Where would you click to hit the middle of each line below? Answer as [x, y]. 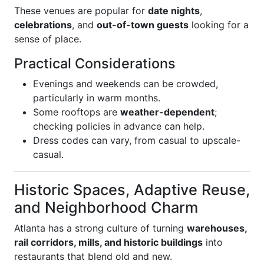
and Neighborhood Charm [106, 207]
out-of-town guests [143, 25]
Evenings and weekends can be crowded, [126, 84]
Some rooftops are [77, 112]
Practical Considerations [95, 63]
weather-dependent [167, 112]
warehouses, [217, 228]
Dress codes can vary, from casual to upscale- [137, 140]
